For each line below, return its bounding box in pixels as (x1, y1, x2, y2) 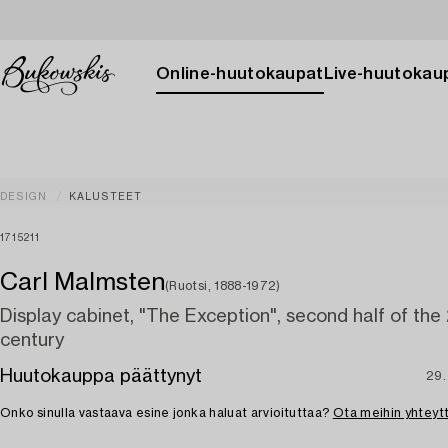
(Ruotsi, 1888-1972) (165, 280, 281, 292)
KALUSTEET (68, 192, 143, 202)
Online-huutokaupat (156, 66, 324, 82)
